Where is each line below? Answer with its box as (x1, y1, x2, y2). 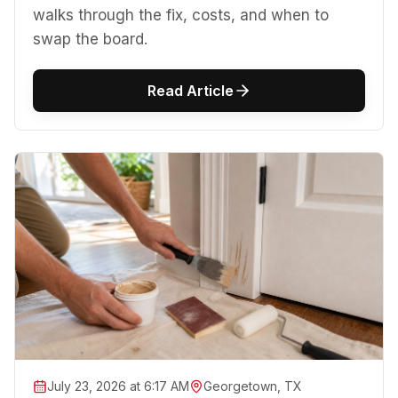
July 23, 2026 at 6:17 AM (47, 378, 189, 394)
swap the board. (33, 29, 147, 48)
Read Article (147, 81, 234, 99)
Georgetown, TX (203, 378, 302, 394)
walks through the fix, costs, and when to (33, 5, 329, 24)
